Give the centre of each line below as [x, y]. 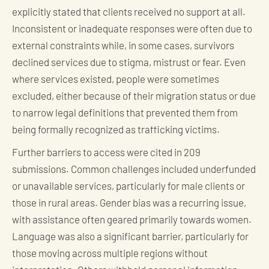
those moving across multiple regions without [110, 255]
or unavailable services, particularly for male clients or [128, 187]
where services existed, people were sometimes [116, 80]
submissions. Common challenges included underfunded [134, 171]
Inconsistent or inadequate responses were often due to [132, 30]
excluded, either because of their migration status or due [134, 97]
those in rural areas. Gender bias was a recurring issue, [129, 204]
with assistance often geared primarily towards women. [132, 221]
